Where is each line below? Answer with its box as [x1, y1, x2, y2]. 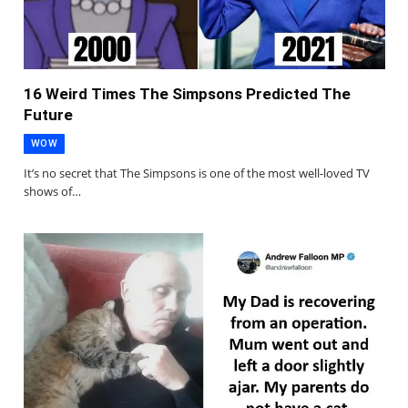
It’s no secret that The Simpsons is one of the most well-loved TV [24, 164, 370, 181]
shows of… [24, 182, 81, 199]
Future [24, 105, 73, 124]
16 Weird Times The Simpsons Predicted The [24, 84, 351, 103]
